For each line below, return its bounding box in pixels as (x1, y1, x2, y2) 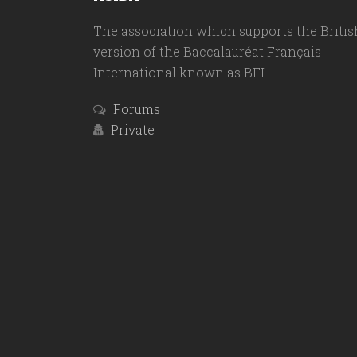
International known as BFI (93, 63, 265, 80)
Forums (113, 100, 160, 117)
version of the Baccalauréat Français (93, 42, 321, 60)
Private (111, 120, 155, 138)
